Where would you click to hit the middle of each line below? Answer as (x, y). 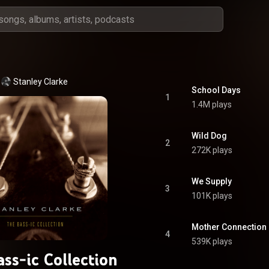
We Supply (212, 181)
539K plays (212, 241)
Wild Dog (209, 136)
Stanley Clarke (40, 82)
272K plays (212, 150)
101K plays (212, 196)
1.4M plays (212, 104)
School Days (216, 90)
